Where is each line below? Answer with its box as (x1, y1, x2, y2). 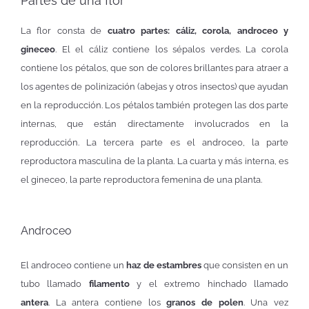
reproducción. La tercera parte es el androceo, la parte (21, 137, 288, 148)
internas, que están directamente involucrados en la (21, 118, 288, 129)
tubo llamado (21, 278, 89, 289)
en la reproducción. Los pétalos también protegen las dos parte (21, 99, 288, 110)
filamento (88, 278, 130, 289)
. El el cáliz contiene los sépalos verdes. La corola (55, 43, 288, 54)
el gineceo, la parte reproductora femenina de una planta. (21, 174, 262, 185)
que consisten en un (201, 259, 289, 270)
